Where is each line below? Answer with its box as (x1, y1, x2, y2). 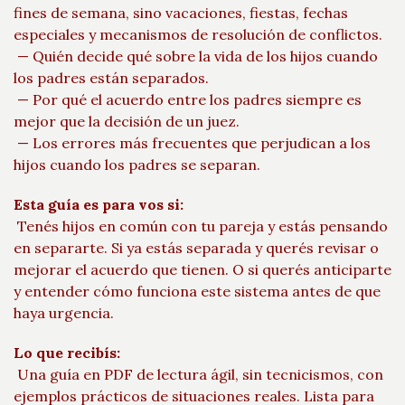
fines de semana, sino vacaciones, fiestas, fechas (14, 4, 348, 22)
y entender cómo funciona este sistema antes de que (14, 282, 381, 300)
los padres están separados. (14, 69, 209, 87)
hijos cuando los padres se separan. (14, 155, 260, 174)
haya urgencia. (14, 304, 114, 322)
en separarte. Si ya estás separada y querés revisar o (14, 239, 379, 257)
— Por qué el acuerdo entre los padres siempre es (14, 90, 362, 108)
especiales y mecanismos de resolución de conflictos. (14, 25, 382, 43)
